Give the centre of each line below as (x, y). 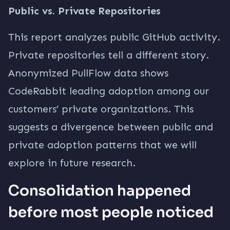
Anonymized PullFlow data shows (88, 73)
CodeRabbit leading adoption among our (109, 91)
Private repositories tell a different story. (109, 55)
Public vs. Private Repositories (84, 11)
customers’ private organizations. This (101, 109)
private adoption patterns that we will (102, 145)
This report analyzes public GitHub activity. (114, 37)
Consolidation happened (100, 191)
